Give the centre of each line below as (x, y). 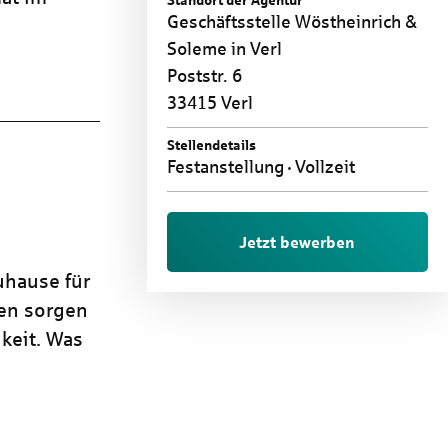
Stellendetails (211, 146)
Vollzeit (322, 167)
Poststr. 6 (204, 76)
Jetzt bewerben (297, 242)
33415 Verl (209, 103)
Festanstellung (227, 167)
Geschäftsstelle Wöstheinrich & (291, 22)
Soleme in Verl (224, 49)
